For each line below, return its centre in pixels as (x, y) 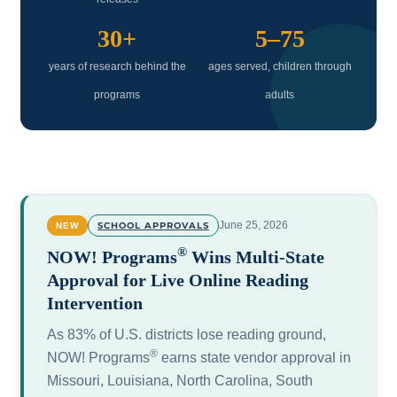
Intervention (94, 303)
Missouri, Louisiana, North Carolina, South (179, 380)
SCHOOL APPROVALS (153, 225)
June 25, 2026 (253, 226)
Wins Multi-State (255, 257)
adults (280, 94)
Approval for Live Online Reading (177, 280)
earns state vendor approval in (254, 357)
